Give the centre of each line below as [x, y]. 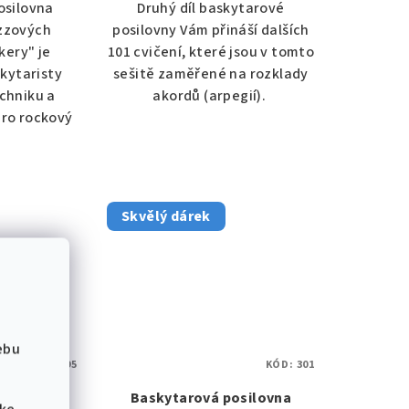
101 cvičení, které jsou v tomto [211, 52]
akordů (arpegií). [211, 96]
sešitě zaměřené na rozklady [211, 74]
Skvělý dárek [166, 217]
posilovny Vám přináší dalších [211, 31]
